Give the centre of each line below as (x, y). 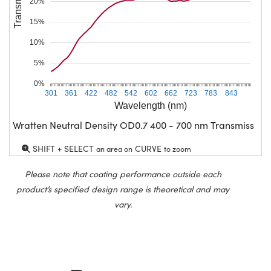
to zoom (178, 149)
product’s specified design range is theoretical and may (123, 189)
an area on (114, 149)
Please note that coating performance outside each (123, 174)
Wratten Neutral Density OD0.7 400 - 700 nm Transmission (140, 125)
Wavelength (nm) (151, 105)
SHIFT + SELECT (63, 148)
